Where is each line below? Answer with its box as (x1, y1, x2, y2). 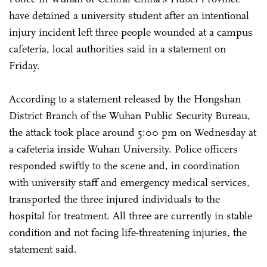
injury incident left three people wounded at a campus (9, 26, 253, 39)
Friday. (9, 59, 43, 73)
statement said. (9, 243, 77, 256)
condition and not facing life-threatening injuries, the (9, 226, 247, 240)
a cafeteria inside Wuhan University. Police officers (9, 142, 238, 156)
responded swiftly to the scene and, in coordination (9, 159, 240, 173)
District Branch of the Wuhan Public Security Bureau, (9, 109, 250, 123)
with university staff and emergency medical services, (9, 176, 250, 190)
